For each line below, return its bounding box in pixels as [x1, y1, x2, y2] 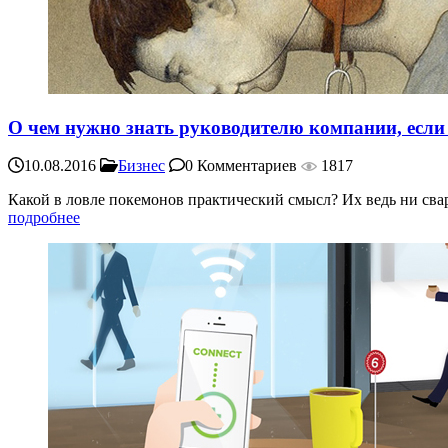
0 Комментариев [185, 157, 297, 175]
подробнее [8, 209, 80, 227]
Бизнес [118, 157, 165, 175]
